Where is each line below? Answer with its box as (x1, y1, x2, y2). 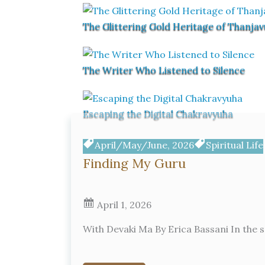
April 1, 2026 (95, 199, 151, 211)
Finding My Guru (83, 155, 186, 172)
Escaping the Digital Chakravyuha (83, 108, 233, 119)
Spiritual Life (206, 139, 263, 151)
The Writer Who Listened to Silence (83, 64, 245, 76)
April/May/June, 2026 (95, 139, 194, 151)
